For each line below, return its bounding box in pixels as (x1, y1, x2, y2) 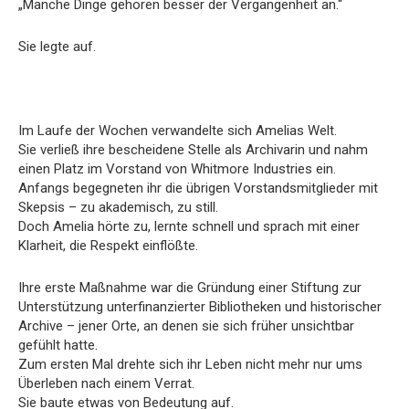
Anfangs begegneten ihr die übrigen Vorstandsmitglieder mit (18, 179, 378, 196)
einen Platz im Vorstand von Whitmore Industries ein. (18, 160, 336, 177)
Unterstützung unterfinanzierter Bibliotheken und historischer (18, 298, 382, 315)
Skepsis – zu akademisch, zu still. (18, 198, 218, 215)
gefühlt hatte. (18, 336, 98, 353)
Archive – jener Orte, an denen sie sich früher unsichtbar (18, 317, 354, 334)
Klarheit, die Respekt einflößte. (18, 236, 198, 254)
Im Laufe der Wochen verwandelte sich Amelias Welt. (18, 121, 337, 139)
